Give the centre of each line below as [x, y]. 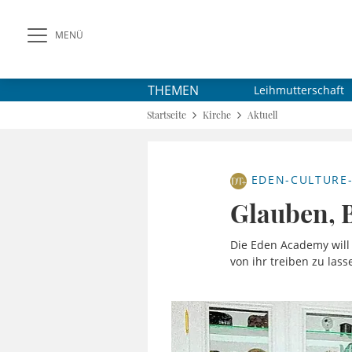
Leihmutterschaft [299, 90]
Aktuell [262, 115]
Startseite [167, 115]
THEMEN [173, 90]
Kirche [217, 115]
